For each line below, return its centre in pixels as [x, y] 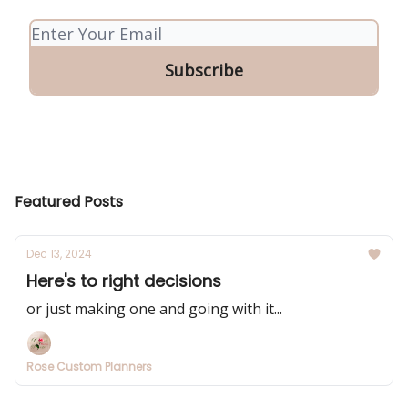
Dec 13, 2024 [59, 254]
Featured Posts [69, 202]
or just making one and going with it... [154, 309]
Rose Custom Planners [89, 367]
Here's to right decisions [124, 281]
